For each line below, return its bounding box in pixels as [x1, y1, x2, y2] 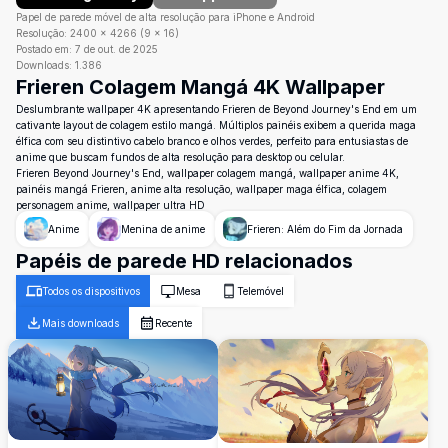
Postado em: [16, 43, 72, 56]
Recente [155, 317, 192, 330]
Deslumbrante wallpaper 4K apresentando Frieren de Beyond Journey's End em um [16, 103, 417, 116]
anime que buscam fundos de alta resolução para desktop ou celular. [16, 151, 345, 164]
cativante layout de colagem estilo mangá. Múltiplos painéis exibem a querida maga [16, 119, 416, 132]
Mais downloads [42, 317, 119, 330]
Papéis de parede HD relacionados [16, 249, 353, 274]
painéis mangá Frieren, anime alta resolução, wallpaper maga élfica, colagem [16, 183, 387, 196]
